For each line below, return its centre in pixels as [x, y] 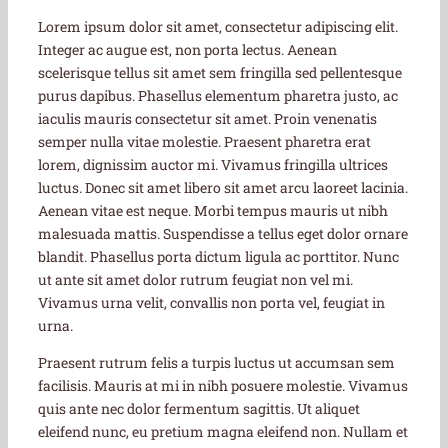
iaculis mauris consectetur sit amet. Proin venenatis [207, 118]
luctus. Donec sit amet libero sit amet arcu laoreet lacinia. [223, 187]
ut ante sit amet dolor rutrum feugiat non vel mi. [195, 279]
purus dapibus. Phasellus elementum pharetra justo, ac [218, 95]
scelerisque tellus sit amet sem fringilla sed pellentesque [220, 72]
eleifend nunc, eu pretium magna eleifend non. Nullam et [223, 431]
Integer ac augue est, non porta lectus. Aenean [187, 49]
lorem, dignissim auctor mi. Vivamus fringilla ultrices [213, 164]
